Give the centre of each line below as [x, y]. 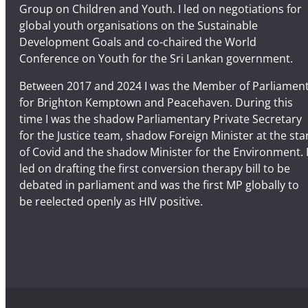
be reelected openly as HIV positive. [111, 201]
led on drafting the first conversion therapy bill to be [155, 168]
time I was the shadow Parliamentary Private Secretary [161, 119]
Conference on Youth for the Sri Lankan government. [156, 58]
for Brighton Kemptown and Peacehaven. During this [156, 102]
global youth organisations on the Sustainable [139, 25]
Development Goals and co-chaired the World [138, 42]
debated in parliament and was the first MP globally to [159, 185]
